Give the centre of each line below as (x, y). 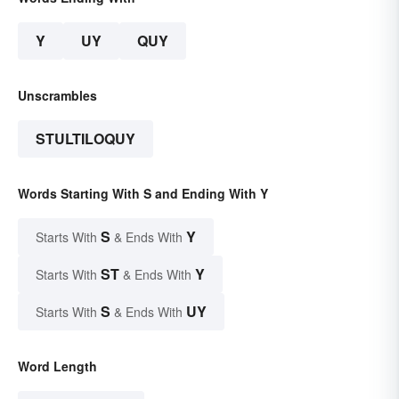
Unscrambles (57, 96)
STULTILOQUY (85, 139)
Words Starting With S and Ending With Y (143, 194)
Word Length (57, 366)
